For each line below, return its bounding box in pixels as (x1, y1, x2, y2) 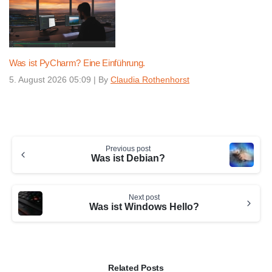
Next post (128, 192, 160, 202)
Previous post (106, 144, 151, 153)
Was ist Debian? (91, 152, 165, 163)
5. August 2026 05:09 (9, 74, 91, 84)
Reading (5, 144, 49, 158)
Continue (5, 130, 51, 143)
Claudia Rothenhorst (110, 74, 189, 84)
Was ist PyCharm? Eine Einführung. (9, 58, 146, 69)
